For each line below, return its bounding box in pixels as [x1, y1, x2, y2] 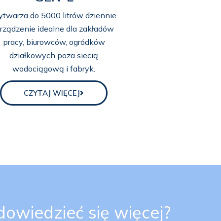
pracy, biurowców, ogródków [2, 37, 105, 47]
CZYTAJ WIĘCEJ [24, 88, 80, 98]
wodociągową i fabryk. [12, 63, 96, 74]
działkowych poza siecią [9, 50, 99, 60]
